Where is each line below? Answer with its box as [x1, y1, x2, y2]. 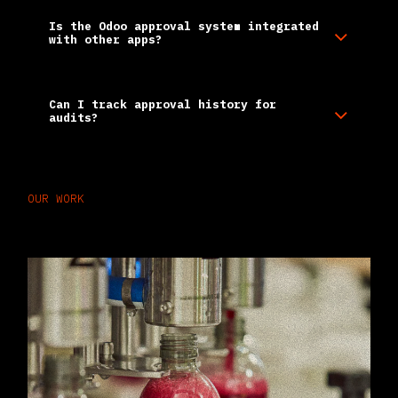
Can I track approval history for [49, 96, 276, 112]
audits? [49, 109, 99, 125]
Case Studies [28, 221, 153, 245]
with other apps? [49, 31, 163, 47]
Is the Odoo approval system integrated [49, 18, 319, 34]
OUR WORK [28, 190, 84, 206]
